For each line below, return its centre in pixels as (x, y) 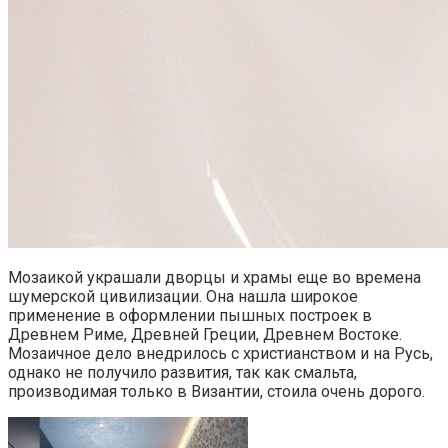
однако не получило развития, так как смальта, (182, 373)
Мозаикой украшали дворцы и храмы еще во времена (214, 278)
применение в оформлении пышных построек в (190, 316)
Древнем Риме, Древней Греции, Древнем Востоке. (205, 335)
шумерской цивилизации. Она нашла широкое (183, 297)
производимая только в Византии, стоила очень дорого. (216, 392)
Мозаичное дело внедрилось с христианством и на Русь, (220, 354)
